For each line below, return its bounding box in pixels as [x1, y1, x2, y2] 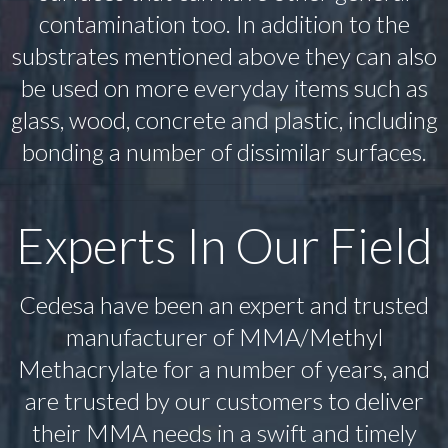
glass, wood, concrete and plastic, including [10, 105, 438, 135]
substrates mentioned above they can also [11, 41, 437, 71]
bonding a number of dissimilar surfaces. [21, 137, 427, 167]
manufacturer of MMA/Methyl [65, 322, 383, 352]
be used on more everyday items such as [20, 73, 428, 103]
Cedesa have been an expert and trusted [19, 290, 429, 320]
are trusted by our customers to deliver [24, 386, 424, 416]
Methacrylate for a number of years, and [18, 354, 430, 384]
